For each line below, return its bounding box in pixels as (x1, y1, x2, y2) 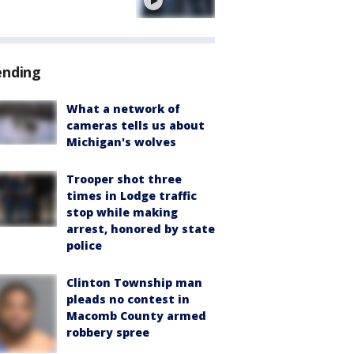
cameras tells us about (66, 118, 205, 134)
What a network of (66, 101, 180, 117)
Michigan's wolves (66, 134, 176, 150)
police (66, 238, 102, 254)
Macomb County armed (66, 308, 206, 324)
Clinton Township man (66, 275, 202, 291)
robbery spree (66, 325, 149, 341)
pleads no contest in (66, 292, 190, 307)
